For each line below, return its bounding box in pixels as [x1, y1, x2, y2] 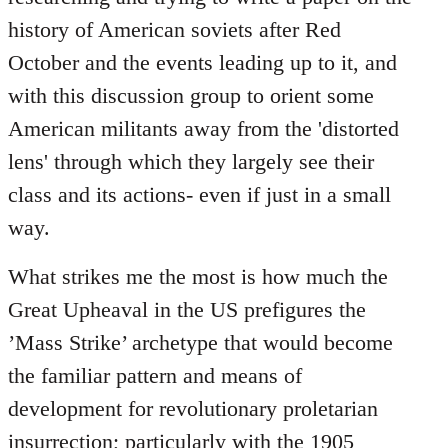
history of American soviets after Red [8, 17, 341, 43]
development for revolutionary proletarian [8, 396, 378, 422]
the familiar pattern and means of [8, 363, 302, 389]
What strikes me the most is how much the [8, 264, 388, 290]
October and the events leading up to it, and [8, 50, 397, 76]
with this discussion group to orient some [8, 83, 374, 109]
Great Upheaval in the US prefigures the [8, 297, 366, 323]
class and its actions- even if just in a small [8, 182, 391, 208]
